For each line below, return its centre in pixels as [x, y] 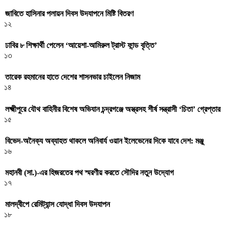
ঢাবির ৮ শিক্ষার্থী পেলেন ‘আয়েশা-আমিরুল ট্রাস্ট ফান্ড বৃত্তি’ [81, 45]
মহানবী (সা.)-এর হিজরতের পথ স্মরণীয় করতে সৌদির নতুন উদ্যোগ [89, 173]
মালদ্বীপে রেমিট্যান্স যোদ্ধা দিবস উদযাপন [58, 204]
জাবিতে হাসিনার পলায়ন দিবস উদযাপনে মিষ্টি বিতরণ [69, 13]
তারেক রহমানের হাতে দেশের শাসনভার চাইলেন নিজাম [73, 77]
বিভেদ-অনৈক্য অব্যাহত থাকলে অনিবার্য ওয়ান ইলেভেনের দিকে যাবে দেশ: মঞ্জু [104, 141]
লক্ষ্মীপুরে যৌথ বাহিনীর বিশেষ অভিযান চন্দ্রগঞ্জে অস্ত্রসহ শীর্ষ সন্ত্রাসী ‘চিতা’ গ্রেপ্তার [113, 109]
